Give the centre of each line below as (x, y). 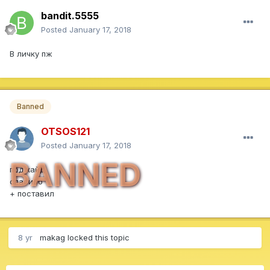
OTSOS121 (65, 132)
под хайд (27, 170)
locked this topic (97, 238)
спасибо (26, 182)
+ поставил (32, 194)
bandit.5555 (70, 16)
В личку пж (31, 54)
